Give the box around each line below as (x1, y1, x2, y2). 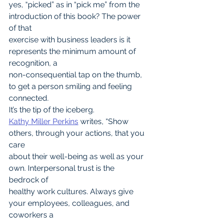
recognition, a (9, 58, 57, 68)
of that (9, 23, 32, 33)
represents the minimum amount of (9, 47, 138, 56)
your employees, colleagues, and (9, 199, 131, 208)
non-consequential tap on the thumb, (9, 70, 144, 80)
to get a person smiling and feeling (9, 82, 134, 91)
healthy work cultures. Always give (9, 187, 135, 197)
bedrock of (9, 175, 48, 185)
